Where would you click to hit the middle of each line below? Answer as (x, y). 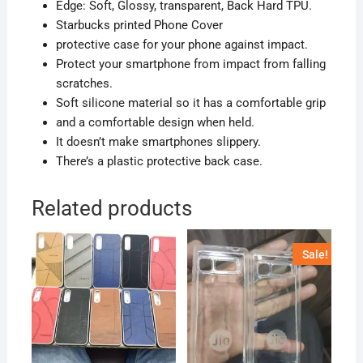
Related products (111, 209)
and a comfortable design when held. (155, 123)
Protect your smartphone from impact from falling (190, 64)
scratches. (84, 84)
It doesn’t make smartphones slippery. (158, 142)
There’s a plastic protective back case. (159, 162)
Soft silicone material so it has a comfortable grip (190, 103)
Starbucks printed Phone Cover (139, 26)
